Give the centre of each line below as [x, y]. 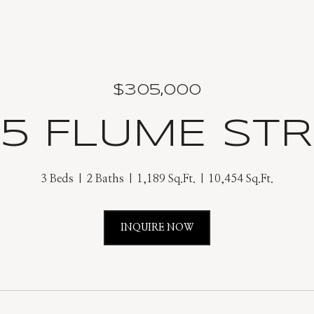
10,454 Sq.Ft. [241, 179]
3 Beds [57, 179]
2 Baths [105, 179]
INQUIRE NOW [157, 228]
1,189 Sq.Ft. [166, 179]
